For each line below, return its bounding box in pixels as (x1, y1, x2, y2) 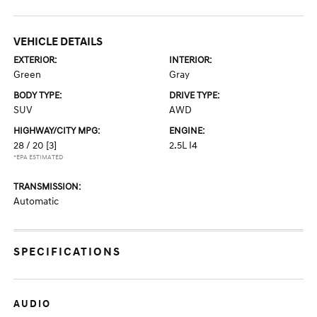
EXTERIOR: (13, 54, 57, 66)
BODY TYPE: (13, 90, 62, 101)
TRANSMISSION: (13, 181, 81, 192)
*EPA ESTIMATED (13, 154, 64, 161)
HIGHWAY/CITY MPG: (13, 125, 100, 137)
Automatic (13, 195, 59, 207)
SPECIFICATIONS (13, 245, 122, 259)
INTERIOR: (169, 54, 212, 66)
